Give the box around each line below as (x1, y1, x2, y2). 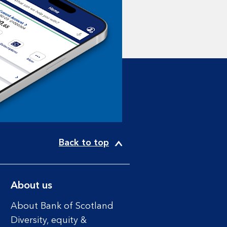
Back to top (59, 138, 109, 147)
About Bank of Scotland (10, 202, 113, 211)
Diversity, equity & (10, 216, 87, 225)
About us (10, 181, 52, 191)
